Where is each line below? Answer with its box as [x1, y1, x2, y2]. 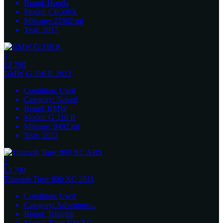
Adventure [56, 201, 90, 209]
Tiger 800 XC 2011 [33, 175, 94, 183]
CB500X [48, 7, 77, 16]
